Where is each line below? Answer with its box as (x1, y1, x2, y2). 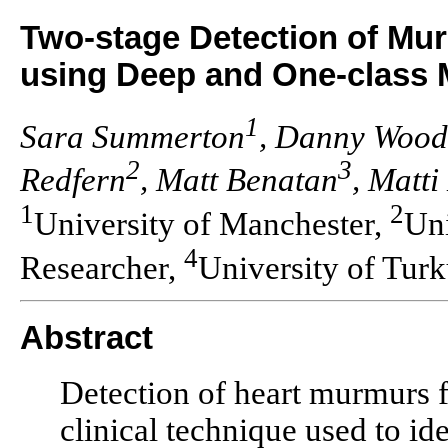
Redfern (20, 162, 126, 199)
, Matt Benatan (140, 162, 338, 199)
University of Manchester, (34, 206, 390, 243)
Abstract (20, 320, 153, 357)
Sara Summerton (20, 118, 245, 155)
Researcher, (20, 250, 184, 287)
